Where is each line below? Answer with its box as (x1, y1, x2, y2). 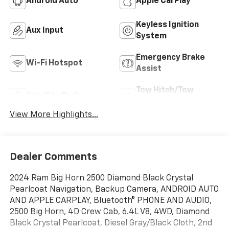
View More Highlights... (9, 111, 98, 120)
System (136, 32, 167, 41)
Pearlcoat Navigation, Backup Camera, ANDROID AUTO (9, 185, 219, 194)
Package (136, 98, 170, 106)
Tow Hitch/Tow (136, 86, 194, 95)
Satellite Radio (26, 92, 84, 101)
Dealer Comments (9, 151, 97, 162)
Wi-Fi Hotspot (26, 59, 82, 68)
